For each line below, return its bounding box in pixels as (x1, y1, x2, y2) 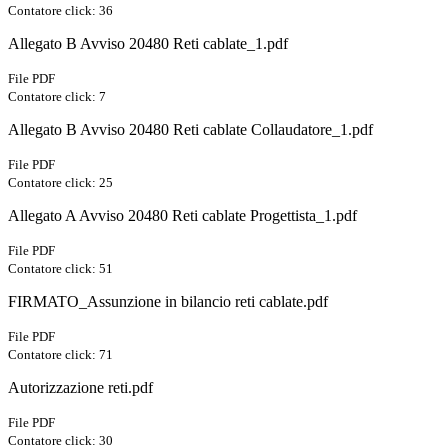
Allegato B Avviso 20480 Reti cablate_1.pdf (8, 35, 288, 53)
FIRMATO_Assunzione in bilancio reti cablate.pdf (8, 293, 328, 311)
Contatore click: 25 (8, 175, 113, 191)
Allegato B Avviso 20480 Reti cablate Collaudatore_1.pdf (8, 121, 373, 139)
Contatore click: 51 (8, 261, 113, 277)
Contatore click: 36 (8, 3, 113, 19)
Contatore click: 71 (8, 347, 113, 363)
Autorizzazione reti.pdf (8, 379, 153, 397)
